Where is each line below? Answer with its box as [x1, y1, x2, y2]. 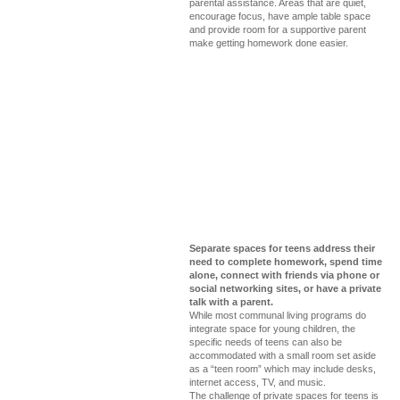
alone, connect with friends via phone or [189, 270, 379, 280]
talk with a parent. [189, 296, 273, 307]
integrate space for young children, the [189, 323, 355, 334]
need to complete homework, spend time [189, 256, 382, 267]
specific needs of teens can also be [189, 337, 342, 347]
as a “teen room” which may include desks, [189, 363, 376, 374]
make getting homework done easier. [189, 37, 348, 48]
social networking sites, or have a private [189, 283, 381, 294]
